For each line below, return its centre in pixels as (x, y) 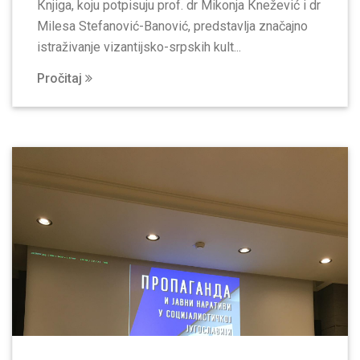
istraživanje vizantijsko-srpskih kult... (139, 47)
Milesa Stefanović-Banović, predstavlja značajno (172, 27)
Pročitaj (61, 79)
